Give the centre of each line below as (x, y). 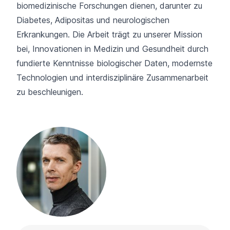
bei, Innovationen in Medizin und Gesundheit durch (112, 49)
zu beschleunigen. (50, 92)
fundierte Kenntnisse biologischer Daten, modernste (114, 63)
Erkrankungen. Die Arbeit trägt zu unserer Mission (109, 35)
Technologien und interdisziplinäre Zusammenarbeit (112, 78)
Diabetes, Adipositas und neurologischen (93, 20)
